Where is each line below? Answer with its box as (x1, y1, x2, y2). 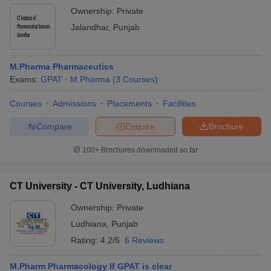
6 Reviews (125, 235, 164, 245)
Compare (36, 121, 72, 131)
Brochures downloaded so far (99, 146, 198, 154)
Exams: (10, 74, 41, 84)
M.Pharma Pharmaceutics (10, 62, 114, 71)
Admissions (53, 99, 96, 108)
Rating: (71, 235, 100, 245)
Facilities (163, 99, 196, 108)
